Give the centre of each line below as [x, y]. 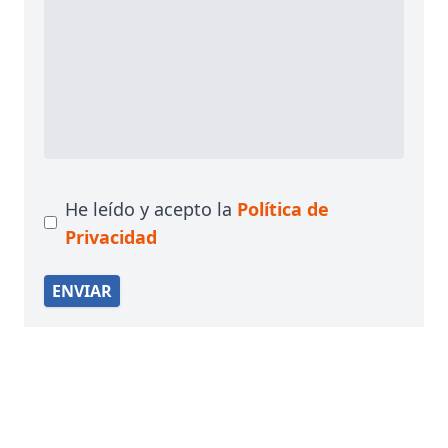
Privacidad [111, 236]
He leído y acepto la [151, 208]
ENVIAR [82, 290]
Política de [283, 208]
